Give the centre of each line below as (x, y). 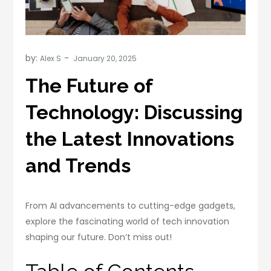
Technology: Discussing (134, 113)
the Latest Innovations (130, 139)
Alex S (51, 59)
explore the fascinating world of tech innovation (128, 222)
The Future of (89, 86)
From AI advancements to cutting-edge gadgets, (131, 206)
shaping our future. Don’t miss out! (99, 237)
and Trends (78, 166)
